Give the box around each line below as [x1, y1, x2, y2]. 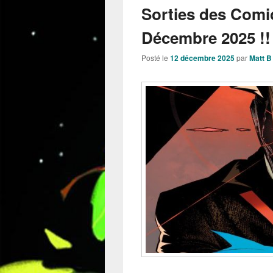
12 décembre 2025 [170, 52, 235, 64]
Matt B [249, 52, 272, 64]
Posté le [141, 52, 170, 63]
